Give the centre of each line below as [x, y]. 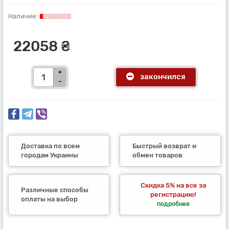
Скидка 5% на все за [173, 185]
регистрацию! [173, 194]
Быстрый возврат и [164, 146]
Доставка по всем [50, 146]
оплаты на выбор [49, 199]
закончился [163, 77]
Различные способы [55, 190]
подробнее [173, 204]
